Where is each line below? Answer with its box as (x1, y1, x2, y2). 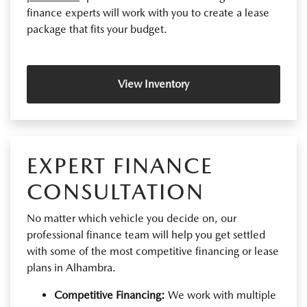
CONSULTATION (27, 177, 204, 205)
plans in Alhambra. (27, 260, 116, 274)
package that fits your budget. (27, 22, 167, 36)
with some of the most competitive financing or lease (27, 244, 279, 258)
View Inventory (118, 77, 189, 90)
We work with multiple (165, 288, 276, 302)
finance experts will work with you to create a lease (27, 5, 269, 19)
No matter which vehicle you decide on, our (27, 211, 236, 225)
